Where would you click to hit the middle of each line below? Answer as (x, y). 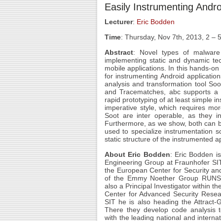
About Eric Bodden (137, 154)
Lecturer (119, 22)
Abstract (119, 52)
